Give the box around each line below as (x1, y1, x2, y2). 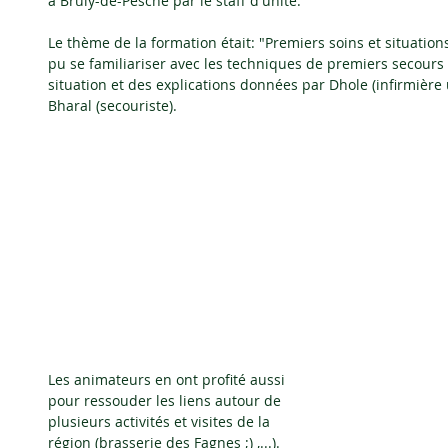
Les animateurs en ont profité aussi (48, 370, 289, 390)
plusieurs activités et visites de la (48, 412, 274, 432)
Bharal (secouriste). (48, 96, 177, 115)
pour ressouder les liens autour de (48, 391, 285, 411)
